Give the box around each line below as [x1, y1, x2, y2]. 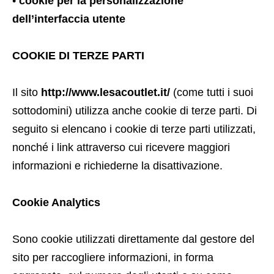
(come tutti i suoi [170, 86, 253, 98]
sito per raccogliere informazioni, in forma [12, 251, 213, 264]
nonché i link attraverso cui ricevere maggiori [12, 141, 230, 154]
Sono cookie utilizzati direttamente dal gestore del [12, 233, 254, 245]
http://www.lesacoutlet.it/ [41, 86, 170, 98]
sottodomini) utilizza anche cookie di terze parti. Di [12, 105, 257, 117]
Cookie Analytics [12, 196, 100, 209]
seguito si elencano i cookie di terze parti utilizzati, [12, 123, 256, 135]
